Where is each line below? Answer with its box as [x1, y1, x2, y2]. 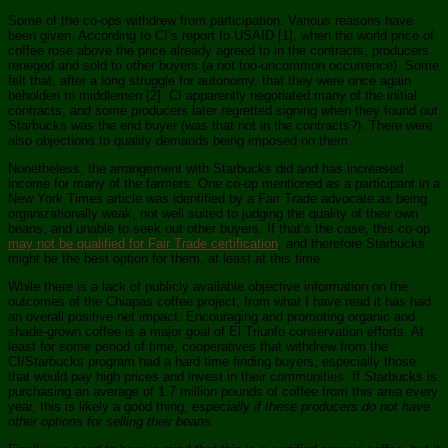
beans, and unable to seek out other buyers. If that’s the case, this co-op [8, 221, 430, 237]
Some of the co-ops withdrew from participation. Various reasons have [8, 13, 413, 29]
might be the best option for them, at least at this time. [8, 251, 324, 267]
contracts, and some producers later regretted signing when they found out [8, 103, 438, 119]
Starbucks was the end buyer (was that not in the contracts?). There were [8, 118, 433, 134]
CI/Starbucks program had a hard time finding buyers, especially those [8, 354, 416, 370]
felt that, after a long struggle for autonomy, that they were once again [8, 73, 411, 89]
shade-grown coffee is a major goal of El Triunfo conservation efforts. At [8, 324, 424, 340]
